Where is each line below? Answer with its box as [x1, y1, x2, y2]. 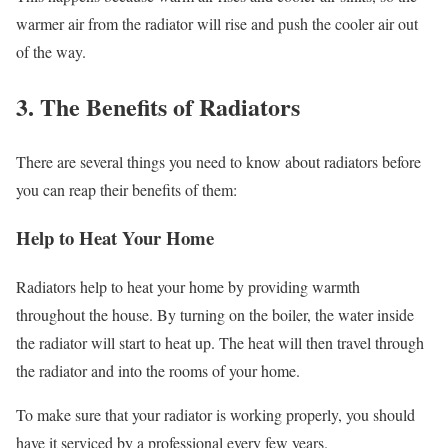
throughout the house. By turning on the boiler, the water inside [16, 304, 414, 326]
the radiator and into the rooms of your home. [16, 360, 300, 382]
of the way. [16, 40, 86, 62]
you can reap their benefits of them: [16, 178, 237, 200]
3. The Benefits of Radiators [16, 88, 300, 124]
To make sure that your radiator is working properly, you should [16, 404, 415, 426]
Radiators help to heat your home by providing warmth [16, 276, 360, 298]
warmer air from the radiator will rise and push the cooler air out [16, 12, 418, 34]
